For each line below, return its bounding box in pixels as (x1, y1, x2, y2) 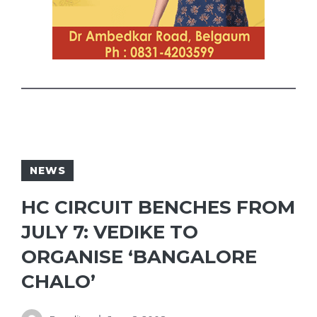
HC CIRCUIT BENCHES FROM (21, 196, 295, 219)
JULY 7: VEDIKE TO (21, 221, 198, 244)
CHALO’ (21, 270, 96, 294)
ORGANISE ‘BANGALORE (21, 246, 257, 269)
